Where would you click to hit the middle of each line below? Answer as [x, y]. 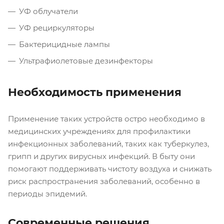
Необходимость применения [95, 92]
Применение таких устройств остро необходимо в [106, 118]
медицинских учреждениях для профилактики [99, 131]
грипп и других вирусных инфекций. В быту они [101, 156]
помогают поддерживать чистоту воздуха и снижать [110, 168]
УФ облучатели [48, 11]
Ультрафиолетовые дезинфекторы [86, 61]
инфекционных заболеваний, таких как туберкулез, [108, 143]
